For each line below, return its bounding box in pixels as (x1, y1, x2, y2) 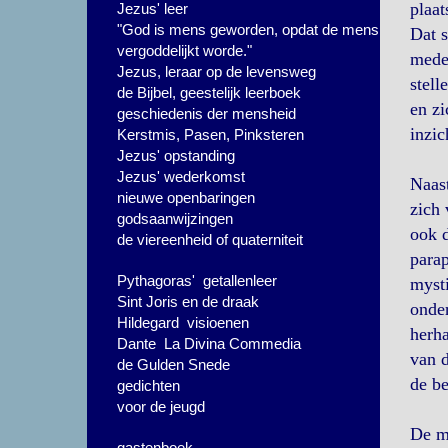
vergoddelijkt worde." (117, 42, 252, 59)
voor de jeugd (117, 398, 205, 415)
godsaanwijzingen (117, 210, 233, 227)
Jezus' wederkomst (117, 168, 245, 185)
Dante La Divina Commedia (117, 335, 301, 352)
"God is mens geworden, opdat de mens (117, 21, 379, 38)
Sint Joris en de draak (117, 293, 259, 310)
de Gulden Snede (117, 356, 230, 373)
